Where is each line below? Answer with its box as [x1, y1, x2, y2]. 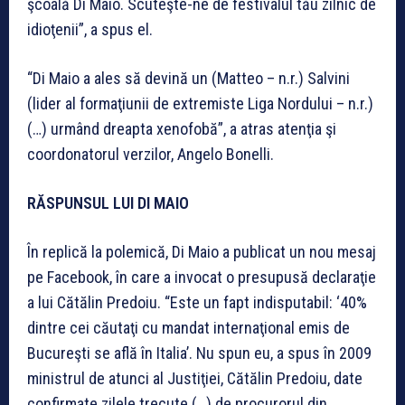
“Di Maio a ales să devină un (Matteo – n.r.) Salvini [27, 68, 350, 88]
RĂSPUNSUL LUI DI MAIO [27, 193, 189, 212]
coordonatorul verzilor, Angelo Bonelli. [27, 144, 274, 164]
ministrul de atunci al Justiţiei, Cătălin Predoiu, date [27, 368, 363, 388]
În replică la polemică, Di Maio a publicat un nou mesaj [27, 241, 376, 261]
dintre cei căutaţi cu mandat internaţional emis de [27, 317, 350, 337]
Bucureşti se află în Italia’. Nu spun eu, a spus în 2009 [27, 343, 372, 363]
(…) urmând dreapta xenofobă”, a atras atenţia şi [27, 118, 336, 138]
